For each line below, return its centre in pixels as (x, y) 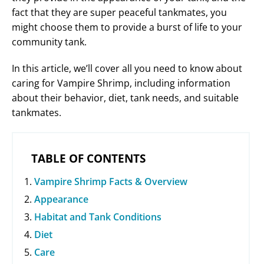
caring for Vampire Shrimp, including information (121, 83)
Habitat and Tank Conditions (98, 217)
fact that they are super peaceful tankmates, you (119, 13)
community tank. (49, 42)
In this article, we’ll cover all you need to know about (127, 69)
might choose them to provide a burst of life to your (127, 27)
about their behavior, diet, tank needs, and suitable (125, 98)
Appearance (61, 199)
